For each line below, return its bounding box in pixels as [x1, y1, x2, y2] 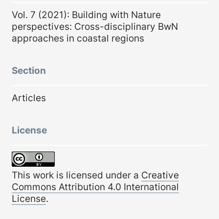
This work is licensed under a [12, 169, 141, 181]
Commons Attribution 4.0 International [12, 180, 179, 193]
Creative [141, 169, 179, 181]
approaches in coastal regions [12, 32, 144, 44]
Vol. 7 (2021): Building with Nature [12, 8, 161, 21]
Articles [12, 91, 46, 104]
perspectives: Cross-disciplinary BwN [12, 20, 178, 32]
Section [12, 64, 46, 76]
